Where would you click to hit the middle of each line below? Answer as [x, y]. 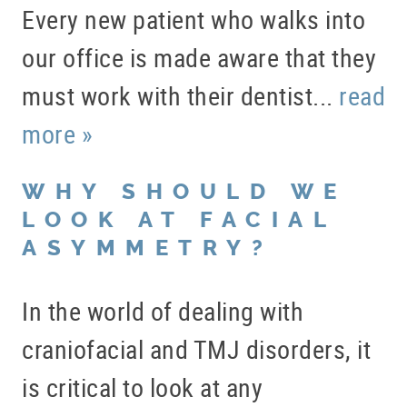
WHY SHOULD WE [184, 192]
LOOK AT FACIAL [179, 220]
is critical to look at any [142, 387]
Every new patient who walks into [194, 20]
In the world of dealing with [163, 311]
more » [57, 134]
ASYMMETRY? [147, 248]
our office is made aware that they [199, 58]
